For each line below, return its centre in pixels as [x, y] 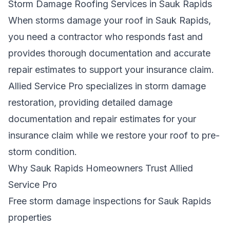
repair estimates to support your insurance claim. [111, 70]
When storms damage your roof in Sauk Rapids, [110, 20]
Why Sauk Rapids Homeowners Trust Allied [101, 168]
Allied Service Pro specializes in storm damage [107, 86]
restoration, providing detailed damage [90, 102]
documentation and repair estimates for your [102, 119]
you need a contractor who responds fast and [106, 37]
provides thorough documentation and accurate [109, 53]
